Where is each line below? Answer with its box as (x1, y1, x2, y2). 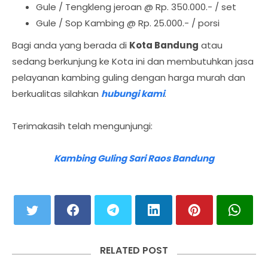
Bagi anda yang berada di (12, 39, 129, 52)
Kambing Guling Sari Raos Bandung (54, 152, 214, 165)
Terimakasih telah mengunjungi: (12, 120, 153, 133)
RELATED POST (100, 243, 168, 258)
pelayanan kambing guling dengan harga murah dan (12, 71, 245, 84)
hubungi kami (101, 87, 165, 100)
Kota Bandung (129, 39, 199, 52)
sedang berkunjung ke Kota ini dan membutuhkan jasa (12, 55, 254, 68)
